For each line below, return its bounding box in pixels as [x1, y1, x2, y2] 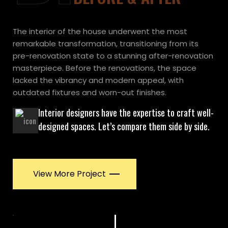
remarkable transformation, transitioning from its [13, 38, 198, 49]
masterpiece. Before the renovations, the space [13, 62, 196, 73]
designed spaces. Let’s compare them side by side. [38, 119, 210, 133]
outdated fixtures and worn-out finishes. [13, 87, 166, 98]
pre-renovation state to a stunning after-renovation [13, 50, 213, 61]
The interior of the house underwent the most [13, 25, 187, 37]
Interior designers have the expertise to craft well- [38, 105, 214, 119]
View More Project [31, 167, 108, 180]
